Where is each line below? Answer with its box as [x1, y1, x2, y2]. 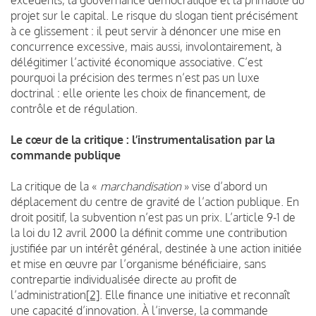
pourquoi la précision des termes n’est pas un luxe [11, 70, 260, 85]
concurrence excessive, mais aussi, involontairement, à [11, 39, 281, 54]
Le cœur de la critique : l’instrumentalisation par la [11, 132, 275, 147]
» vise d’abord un [181, 178, 267, 193]
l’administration [11, 287, 86, 302]
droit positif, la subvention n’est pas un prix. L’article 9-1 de [11, 209, 296, 224]
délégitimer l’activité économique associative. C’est [11, 54, 262, 69]
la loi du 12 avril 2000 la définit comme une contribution [11, 225, 287, 240]
